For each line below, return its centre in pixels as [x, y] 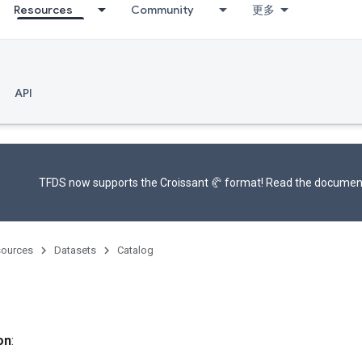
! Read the [287, 183]
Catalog [135, 250]
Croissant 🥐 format [210, 183]
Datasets [75, 250]
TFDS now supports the [99, 183]
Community [162, 10]
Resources [43, 10]
